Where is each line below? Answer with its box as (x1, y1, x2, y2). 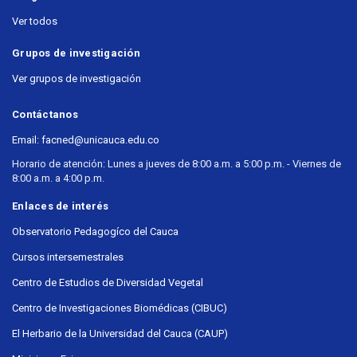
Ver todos (12, 15, 57, 28)
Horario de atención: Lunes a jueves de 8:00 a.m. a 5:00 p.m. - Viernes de (12, 158, 341, 171)
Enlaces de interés (12, 200, 109, 213)
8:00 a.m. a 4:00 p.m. (12, 172, 104, 185)
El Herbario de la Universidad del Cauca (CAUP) (12, 328, 228, 340)
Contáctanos (12, 108, 78, 121)
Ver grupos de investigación (12, 73, 141, 85)
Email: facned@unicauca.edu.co (12, 134, 159, 147)
